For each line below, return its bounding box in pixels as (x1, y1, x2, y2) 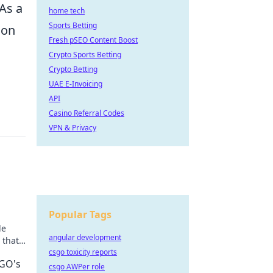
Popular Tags (49, 208, 112, 221)
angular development (49, 232, 121, 243)
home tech (49, 5, 85, 16)
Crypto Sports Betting (49, 49, 121, 60)
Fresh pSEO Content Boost (49, 35, 138, 45)
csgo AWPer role (49, 261, 105, 272)
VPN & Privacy (49, 122, 96, 133)
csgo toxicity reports (49, 247, 117, 257)
